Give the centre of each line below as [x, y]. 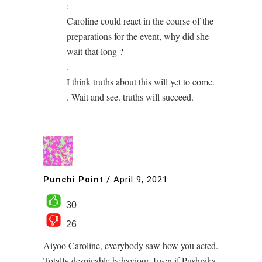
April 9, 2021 [141, 180]
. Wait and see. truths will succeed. [130, 96]
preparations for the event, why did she [138, 36]
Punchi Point [73, 180]
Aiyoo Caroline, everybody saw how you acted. [131, 245]
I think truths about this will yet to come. [141, 81]
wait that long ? [95, 51]
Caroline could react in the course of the [140, 20]
